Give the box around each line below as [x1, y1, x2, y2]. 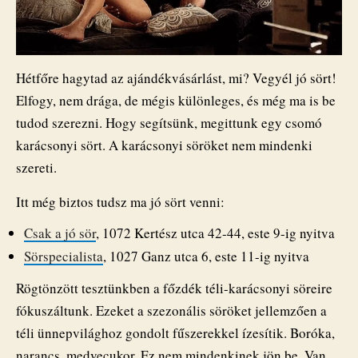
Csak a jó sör [24, 223, 96, 242]
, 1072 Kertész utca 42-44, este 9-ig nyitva [96, 223, 335, 242]
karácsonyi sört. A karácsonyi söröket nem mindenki [16, 135, 312, 154]
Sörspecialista [24, 246, 103, 265]
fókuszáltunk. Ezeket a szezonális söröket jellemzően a [16, 300, 327, 320]
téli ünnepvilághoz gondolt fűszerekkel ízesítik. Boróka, [16, 323, 335, 342]
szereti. [16, 157, 57, 177]
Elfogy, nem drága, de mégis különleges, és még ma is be [16, 90, 336, 109]
